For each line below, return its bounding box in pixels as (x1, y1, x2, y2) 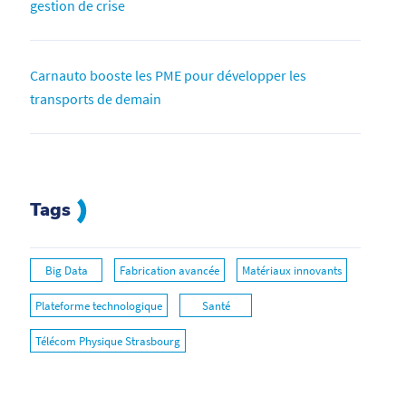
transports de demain (30, 89, 162, 108)
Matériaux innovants (242, 262, 343, 278)
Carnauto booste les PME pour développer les (30, 65, 307, 84)
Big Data (44, 262, 88, 278)
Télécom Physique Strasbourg (35, 333, 181, 349)
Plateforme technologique (35, 297, 163, 314)
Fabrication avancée (120, 262, 220, 278)
